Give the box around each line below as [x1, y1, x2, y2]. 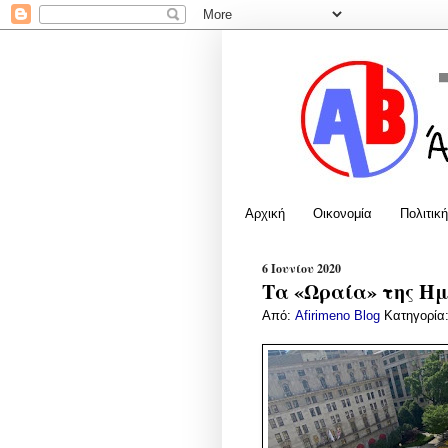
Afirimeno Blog [295, 308, 384, 323]
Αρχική [245, 205, 285, 221]
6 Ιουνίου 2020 [262, 259, 341, 277]
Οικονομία [313, 205, 372, 221]
